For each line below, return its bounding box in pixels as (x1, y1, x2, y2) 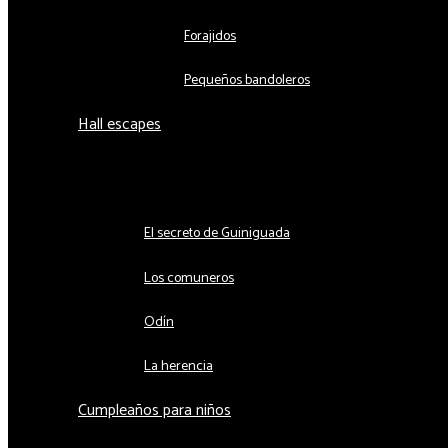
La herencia (144, 354, 213, 378)
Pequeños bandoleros (184, 69, 310, 93)
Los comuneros (144, 266, 234, 290)
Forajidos (184, 25, 236, 49)
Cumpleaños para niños (78, 396, 231, 424)
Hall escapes (78, 111, 161, 139)
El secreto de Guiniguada (144, 222, 290, 246)
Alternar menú (151, 161, 278, 195)
